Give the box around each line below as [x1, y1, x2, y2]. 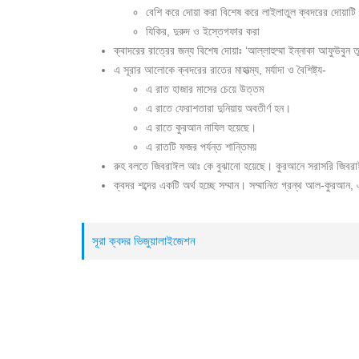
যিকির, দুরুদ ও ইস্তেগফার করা [146, 25, 260, 38]
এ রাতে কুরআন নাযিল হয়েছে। [146, 121, 256, 134]
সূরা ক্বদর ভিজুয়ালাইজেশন [92, 234, 196, 248]
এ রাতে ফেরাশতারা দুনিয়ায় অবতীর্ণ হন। [146, 102, 291, 115]
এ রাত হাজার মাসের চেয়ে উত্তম [146, 83, 264, 95]
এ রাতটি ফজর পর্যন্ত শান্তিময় [146, 140, 256, 153]
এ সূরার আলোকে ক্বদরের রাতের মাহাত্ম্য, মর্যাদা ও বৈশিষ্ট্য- [114, 63, 326, 76]
